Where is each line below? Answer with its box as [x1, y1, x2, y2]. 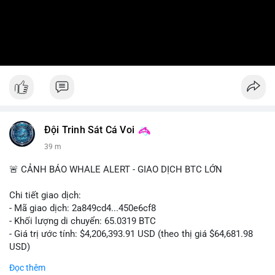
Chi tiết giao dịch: [9, 190, 81, 201]
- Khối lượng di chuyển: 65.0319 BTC [9, 215, 156, 227]
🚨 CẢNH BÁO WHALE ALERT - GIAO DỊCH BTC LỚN [9, 164, 222, 175]
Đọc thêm [9, 263, 45, 273]
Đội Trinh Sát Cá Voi [44, 125, 134, 136]
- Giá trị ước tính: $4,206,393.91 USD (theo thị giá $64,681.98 [9, 228, 253, 239]
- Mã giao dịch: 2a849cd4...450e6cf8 [9, 203, 156, 214]
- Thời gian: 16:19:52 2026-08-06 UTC [9, 254, 158, 265]
